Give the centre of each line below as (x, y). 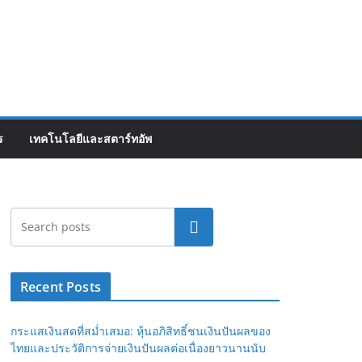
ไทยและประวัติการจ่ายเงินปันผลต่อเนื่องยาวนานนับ (138, 347)
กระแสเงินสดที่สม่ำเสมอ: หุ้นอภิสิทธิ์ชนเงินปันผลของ (141, 330)
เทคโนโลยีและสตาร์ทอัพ (90, 138)
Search (194, 227)
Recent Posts (61, 286)
